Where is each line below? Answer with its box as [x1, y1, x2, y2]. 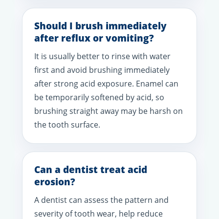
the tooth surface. [34, 119, 100, 130]
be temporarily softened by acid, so [34, 91, 164, 103]
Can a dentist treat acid [34, 163, 147, 176]
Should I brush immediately [34, 19, 167, 32]
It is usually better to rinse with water [34, 50, 171, 62]
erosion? [34, 175, 75, 188]
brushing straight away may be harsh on [34, 105, 183, 116]
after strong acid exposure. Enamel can [34, 78, 178, 89]
